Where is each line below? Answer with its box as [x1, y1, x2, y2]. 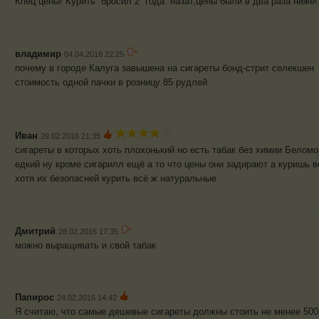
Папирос [15, 292, 57, 303]
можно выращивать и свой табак [15, 240, 156, 251]
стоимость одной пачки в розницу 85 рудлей [15, 77, 207, 88]
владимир [15, 48, 61, 60]
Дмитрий [15, 226, 56, 237]
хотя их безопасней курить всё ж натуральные [15, 173, 216, 184]
